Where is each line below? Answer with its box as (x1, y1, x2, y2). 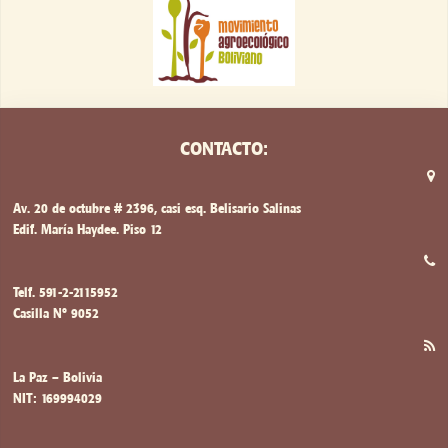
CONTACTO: (180, 136, 268, 161)
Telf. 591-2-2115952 (13, 283, 119, 302)
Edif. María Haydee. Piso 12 (13, 219, 163, 238)
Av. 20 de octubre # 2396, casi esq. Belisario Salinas (13, 198, 302, 217)
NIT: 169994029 (13, 389, 103, 408)
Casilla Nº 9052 (13, 304, 100, 323)
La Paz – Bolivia (13, 368, 103, 387)
